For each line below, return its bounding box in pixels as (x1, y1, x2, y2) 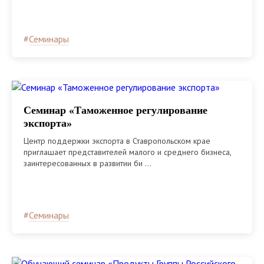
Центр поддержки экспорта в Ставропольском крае (24, 135, 210, 146)
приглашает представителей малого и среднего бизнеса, (24, 146, 231, 157)
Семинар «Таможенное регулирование (24, 104, 207, 116)
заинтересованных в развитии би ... (24, 157, 151, 169)
